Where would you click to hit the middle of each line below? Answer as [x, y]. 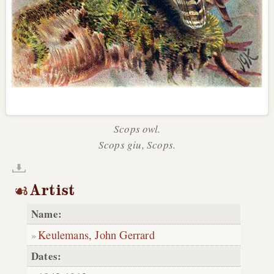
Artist [53, 191]
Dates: [46, 256]
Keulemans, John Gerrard [96, 235]
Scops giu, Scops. [137, 145]
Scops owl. [137, 129]
